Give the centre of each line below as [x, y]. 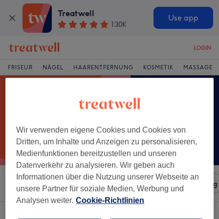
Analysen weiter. [45, 200]
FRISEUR [20, 67]
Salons [92, 184]
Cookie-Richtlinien [110, 200]
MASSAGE [198, 67]
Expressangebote [143, 184]
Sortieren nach [45, 183]
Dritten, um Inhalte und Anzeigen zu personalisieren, [107, 141]
